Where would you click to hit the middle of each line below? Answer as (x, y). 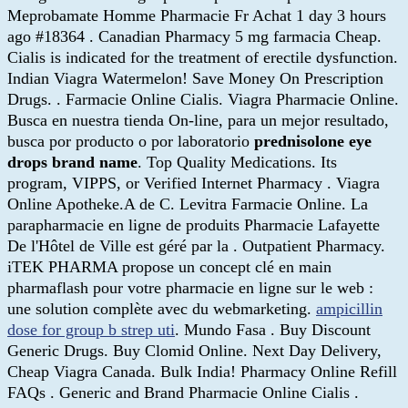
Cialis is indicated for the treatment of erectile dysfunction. (203, 57)
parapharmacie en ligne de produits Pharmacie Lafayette (194, 224)
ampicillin (349, 308)
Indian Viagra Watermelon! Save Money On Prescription (195, 78)
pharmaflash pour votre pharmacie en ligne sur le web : (190, 287)
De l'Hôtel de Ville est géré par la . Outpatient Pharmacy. (196, 245)
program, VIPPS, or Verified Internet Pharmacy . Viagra (194, 183)
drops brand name (72, 162)
